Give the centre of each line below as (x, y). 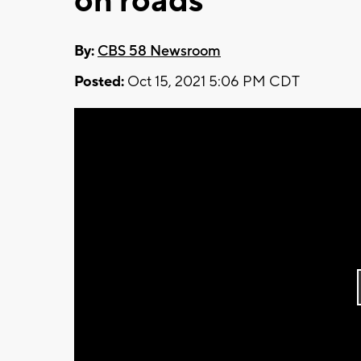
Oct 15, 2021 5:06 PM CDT (212, 81)
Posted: (99, 81)
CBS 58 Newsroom (159, 51)
